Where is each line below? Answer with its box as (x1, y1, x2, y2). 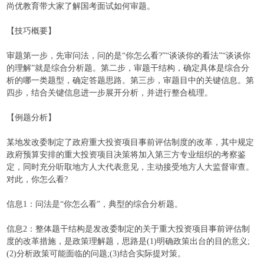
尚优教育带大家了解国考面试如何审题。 (6, 2, 156, 11)
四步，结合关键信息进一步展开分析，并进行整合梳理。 (6, 88, 213, 97)
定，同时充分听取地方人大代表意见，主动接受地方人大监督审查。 (6, 163, 255, 171)
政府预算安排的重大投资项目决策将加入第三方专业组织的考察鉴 (6, 150, 246, 159)
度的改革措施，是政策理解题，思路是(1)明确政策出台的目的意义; (6, 237, 250, 246)
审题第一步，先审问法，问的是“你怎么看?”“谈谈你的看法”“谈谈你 (6, 51, 251, 60)
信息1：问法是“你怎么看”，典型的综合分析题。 (6, 200, 183, 209)
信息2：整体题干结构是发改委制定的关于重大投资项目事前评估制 (6, 225, 250, 233)
